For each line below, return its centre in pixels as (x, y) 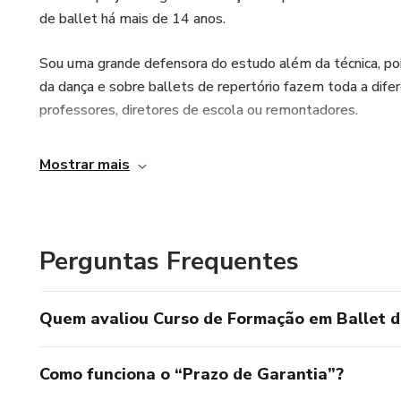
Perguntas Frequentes (169, 261)
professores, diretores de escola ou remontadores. (199, 110)
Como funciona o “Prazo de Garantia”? (192, 374)
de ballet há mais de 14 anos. (132, 18)
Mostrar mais (85, 164)
